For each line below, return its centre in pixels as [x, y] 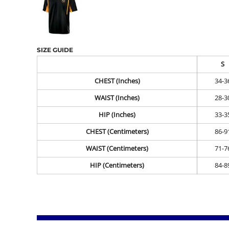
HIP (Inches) [117, 115]
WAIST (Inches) [117, 98]
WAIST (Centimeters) [117, 148]
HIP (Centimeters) [117, 165]
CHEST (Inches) [117, 81]
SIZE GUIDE [55, 50]
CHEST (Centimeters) [117, 132]
